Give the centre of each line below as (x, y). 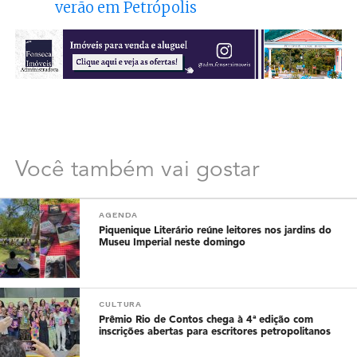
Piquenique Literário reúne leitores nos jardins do (216, 230)
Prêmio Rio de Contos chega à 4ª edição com (206, 320)
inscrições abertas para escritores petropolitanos (215, 331)
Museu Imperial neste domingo (173, 242)
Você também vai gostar (137, 170)
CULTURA (120, 304)
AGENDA (119, 214)
